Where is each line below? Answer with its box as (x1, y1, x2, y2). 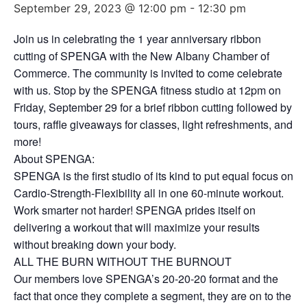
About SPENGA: (14, 151, 95, 167)
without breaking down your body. (14, 236, 176, 253)
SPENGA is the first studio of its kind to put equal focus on (14, 168, 293, 184)
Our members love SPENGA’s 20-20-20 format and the (14, 271, 278, 287)
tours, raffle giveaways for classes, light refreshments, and (14, 116, 293, 133)
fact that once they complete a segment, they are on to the (14, 288, 291, 304)
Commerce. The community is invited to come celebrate (14, 65, 282, 82)
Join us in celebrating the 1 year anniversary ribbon (14, 31, 261, 47)
